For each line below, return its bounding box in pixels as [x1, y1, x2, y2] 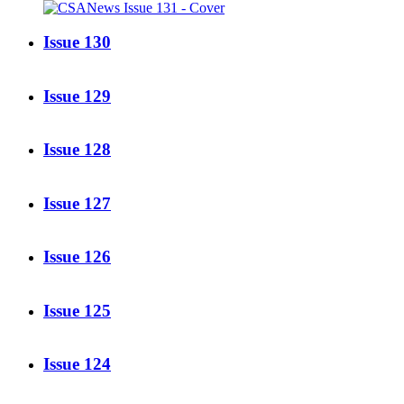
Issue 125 [43, 300, 111, 320]
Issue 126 [43, 247, 111, 267]
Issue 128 [43, 140, 111, 160]
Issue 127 [43, 193, 111, 213]
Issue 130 [43, 32, 111, 52]
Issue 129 [43, 86, 111, 106]
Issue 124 [43, 353, 111, 373]
